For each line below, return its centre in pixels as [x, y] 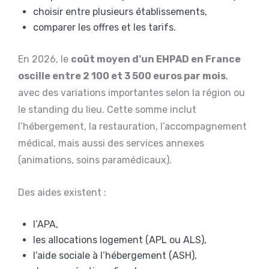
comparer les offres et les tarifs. [104, 27]
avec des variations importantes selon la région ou [131, 92]
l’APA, [46, 224]
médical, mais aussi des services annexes [111, 143]
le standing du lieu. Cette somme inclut [107, 109]
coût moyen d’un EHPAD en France [156, 59]
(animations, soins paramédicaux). [95, 160]
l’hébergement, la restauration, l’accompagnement [132, 126]
